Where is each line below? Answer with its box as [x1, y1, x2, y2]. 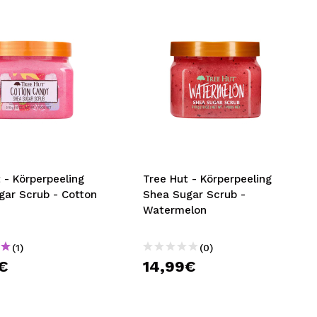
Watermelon [143, 204, 207, 217]
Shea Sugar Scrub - [143, 188, 246, 201]
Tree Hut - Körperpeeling [143, 173, 272, 185]
